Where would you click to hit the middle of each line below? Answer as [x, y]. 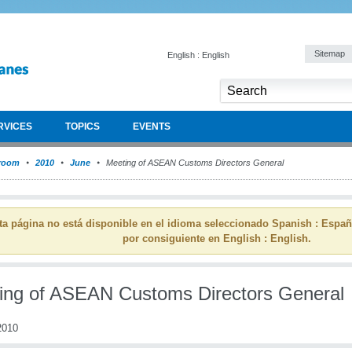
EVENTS [152, 126]
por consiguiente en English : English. [217, 238]
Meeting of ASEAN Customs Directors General [194, 163]
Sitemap [331, 53]
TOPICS [82, 126]
